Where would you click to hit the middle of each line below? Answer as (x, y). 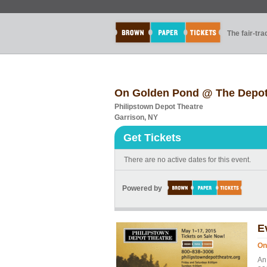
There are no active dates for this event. (187, 160)
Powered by (142, 188)
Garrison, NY (136, 117)
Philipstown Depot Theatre (159, 107)
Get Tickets (152, 138)
